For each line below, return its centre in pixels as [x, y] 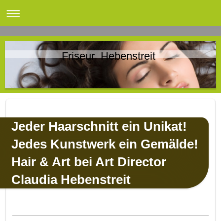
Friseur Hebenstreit [85, 56]
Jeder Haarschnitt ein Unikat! [101, 126]
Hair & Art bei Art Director [89, 162]
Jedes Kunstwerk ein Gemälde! [105, 144]
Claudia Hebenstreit [71, 179]
